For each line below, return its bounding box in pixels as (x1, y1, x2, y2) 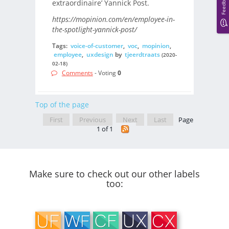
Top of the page (35, 99, 89, 109)
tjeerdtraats (124, 50, 160, 59)
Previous (79, 114, 106, 124)
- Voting (93, 68, 118, 78)
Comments (61, 68, 93, 78)
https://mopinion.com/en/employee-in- (52, 14, 175, 25)
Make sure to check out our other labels (29, 168, 200, 180)
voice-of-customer (70, 41, 123, 50)
